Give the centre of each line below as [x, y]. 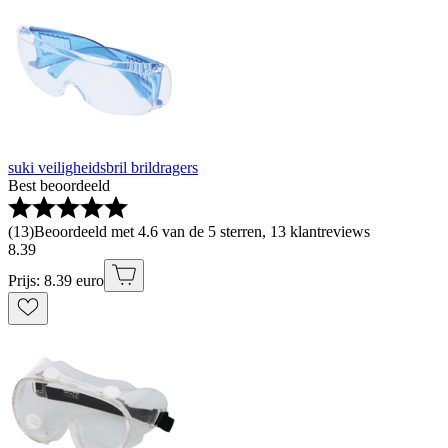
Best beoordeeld [59, 186]
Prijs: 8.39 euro [56, 281]
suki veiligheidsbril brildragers [103, 168]
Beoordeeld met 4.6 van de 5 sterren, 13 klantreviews [202, 232]
